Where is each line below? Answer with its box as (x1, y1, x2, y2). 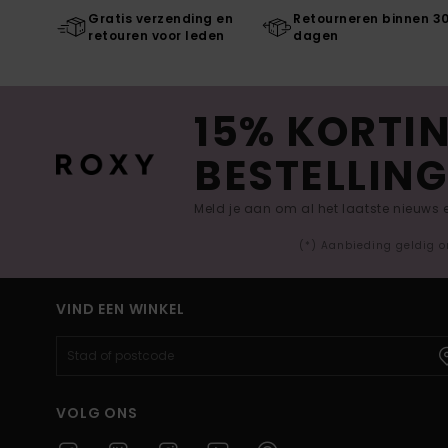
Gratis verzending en (88, 10, 233, 28)
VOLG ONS (56, 403, 138, 424)
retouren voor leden (88, 27, 225, 45)
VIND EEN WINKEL (56, 299, 185, 320)
